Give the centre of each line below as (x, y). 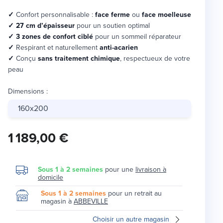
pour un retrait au (134, 193)
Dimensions (26, 91)
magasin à (57, 201)
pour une (119, 169)
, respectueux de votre (155, 58)
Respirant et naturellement (58, 48)
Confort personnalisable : (55, 15)
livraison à (151, 169)
